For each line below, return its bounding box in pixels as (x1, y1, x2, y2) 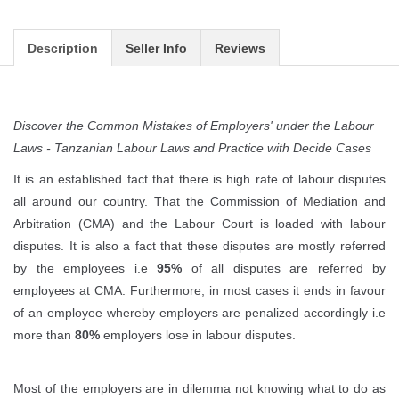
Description (28, 40, 98, 55)
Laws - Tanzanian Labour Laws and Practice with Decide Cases (13, 140, 371, 155)
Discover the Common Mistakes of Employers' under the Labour (13, 118, 374, 133)
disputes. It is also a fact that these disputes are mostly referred (13, 238, 386, 253)
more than (13, 327, 75, 342)
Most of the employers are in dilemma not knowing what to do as (13, 380, 386, 395)
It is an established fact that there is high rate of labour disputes (13, 171, 386, 186)
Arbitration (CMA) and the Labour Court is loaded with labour (13, 216, 386, 231)
